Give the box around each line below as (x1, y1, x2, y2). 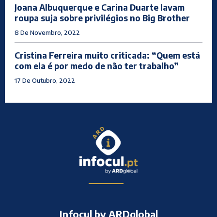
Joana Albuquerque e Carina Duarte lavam (15, 2, 185, 13)
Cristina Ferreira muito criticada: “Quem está (15, 50, 200, 61)
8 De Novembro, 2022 (15, 29, 80, 37)
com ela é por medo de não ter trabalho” (15, 61, 179, 72)
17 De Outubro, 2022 (15, 77, 75, 85)
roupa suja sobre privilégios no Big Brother (15, 13, 190, 24)
